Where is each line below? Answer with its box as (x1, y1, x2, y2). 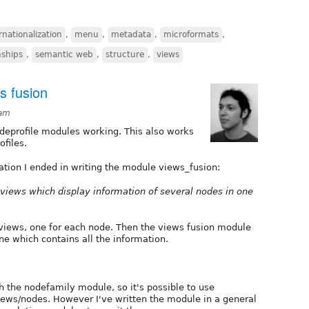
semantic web (35, 49, 93, 59)
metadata (111, 29, 151, 39)
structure (106, 49, 144, 59)
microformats (163, 29, 219, 39)
